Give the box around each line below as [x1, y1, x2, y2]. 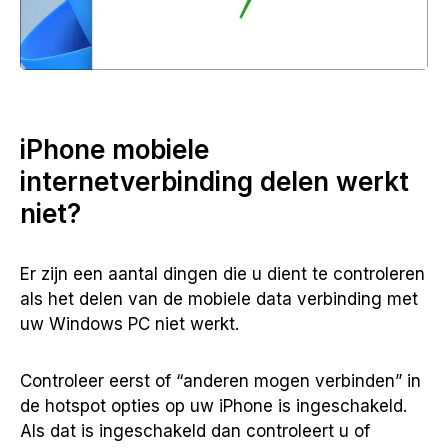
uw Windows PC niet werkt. [20, 314, 239, 335]
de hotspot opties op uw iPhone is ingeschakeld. [20, 396, 407, 417]
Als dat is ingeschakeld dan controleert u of [20, 421, 370, 442]
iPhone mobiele [20, 134, 209, 166]
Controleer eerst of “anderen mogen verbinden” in [20, 371, 421, 392]
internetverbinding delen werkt [20, 166, 409, 198]
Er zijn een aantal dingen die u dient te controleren [20, 264, 425, 285]
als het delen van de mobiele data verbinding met [20, 289, 418, 310]
